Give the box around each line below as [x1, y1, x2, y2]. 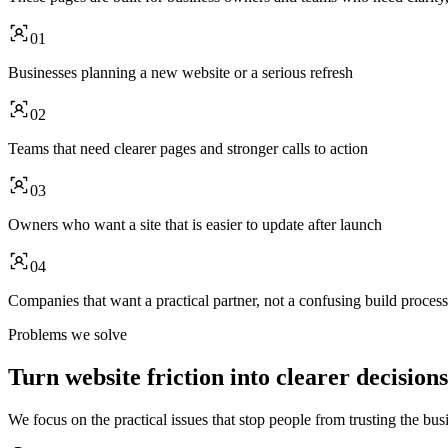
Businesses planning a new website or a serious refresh [8, 63, 353, 81]
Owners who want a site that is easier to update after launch [8, 215, 382, 233]
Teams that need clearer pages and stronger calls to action [8, 139, 368, 157]
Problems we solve [8, 325, 127, 343]
